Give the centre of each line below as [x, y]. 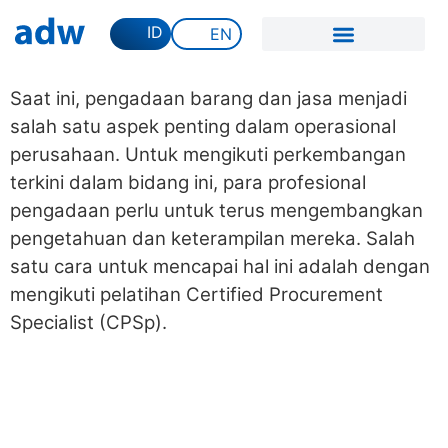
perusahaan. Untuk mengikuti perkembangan [208, 154]
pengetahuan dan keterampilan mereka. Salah [212, 238]
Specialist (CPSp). [88, 322]
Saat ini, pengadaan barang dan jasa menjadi [208, 98]
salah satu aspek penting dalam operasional [203, 126]
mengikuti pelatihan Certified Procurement [196, 294]
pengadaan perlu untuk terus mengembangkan [216, 210]
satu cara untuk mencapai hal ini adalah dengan [220, 266]
